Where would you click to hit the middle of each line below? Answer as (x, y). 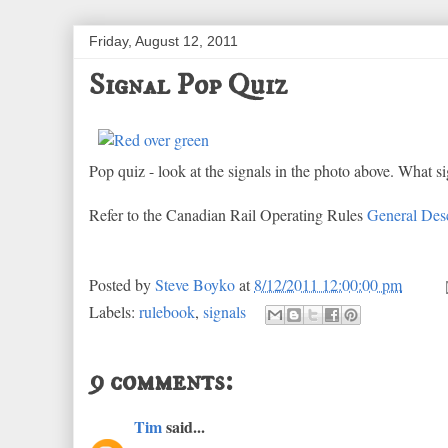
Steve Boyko (195, 284)
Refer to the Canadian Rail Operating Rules (228, 214)
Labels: (114, 311)
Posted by (122, 284)
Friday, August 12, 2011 (163, 41)
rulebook (167, 311)
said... (183, 426)
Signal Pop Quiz (188, 85)
